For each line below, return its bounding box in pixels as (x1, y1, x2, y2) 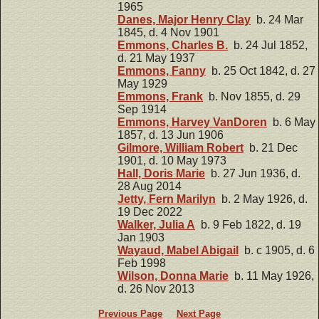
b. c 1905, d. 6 (239, 244, 315, 256)
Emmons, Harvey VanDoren (117, 115, 267, 128)
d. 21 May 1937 (117, 51, 195, 64)
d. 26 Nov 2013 (117, 282, 194, 295)
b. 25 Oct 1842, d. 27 (206, 64, 315, 77)
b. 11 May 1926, (229, 269, 314, 282)
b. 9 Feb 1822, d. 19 (195, 218, 301, 231)
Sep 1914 (117, 103, 167, 115)
